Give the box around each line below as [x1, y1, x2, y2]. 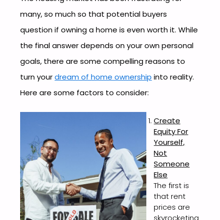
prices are [154, 202, 191, 213]
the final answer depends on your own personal [20, 40, 194, 51]
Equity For [154, 126, 189, 137]
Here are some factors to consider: [20, 87, 149, 98]
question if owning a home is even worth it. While [20, 25, 198, 35]
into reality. [152, 72, 194, 82]
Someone [154, 159, 190, 169]
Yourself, [154, 137, 185, 148]
